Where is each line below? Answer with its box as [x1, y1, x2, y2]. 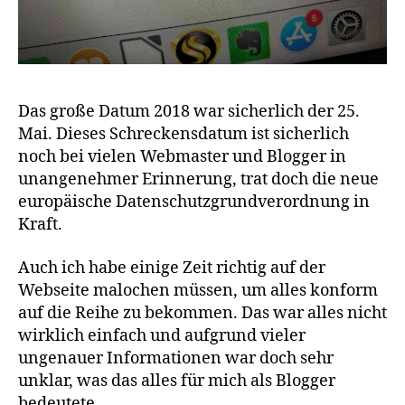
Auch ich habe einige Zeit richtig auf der [18, 257, 325, 278]
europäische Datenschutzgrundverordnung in [18, 192, 370, 213]
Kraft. [18, 214, 62, 236]
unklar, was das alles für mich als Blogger [18, 370, 335, 391]
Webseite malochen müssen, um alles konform [18, 279, 378, 301]
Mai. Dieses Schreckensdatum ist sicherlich [18, 124, 349, 146]
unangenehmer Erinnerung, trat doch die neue [18, 169, 379, 191]
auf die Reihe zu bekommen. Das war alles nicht [18, 302, 387, 324]
